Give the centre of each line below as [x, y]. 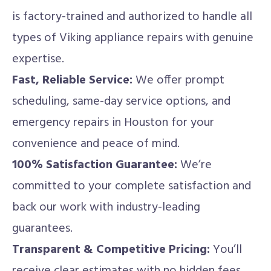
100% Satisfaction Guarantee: [95, 165]
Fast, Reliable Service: [72, 80]
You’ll [226, 250]
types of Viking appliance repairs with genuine [133, 38]
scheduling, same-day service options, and [121, 101]
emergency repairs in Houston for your [113, 122]
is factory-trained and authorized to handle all [132, 17]
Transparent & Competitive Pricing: [111, 250]
